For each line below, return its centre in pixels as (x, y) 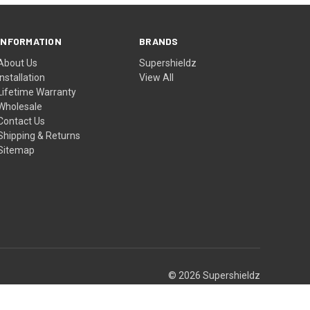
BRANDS (159, 41)
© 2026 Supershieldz (214, 276)
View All (157, 77)
